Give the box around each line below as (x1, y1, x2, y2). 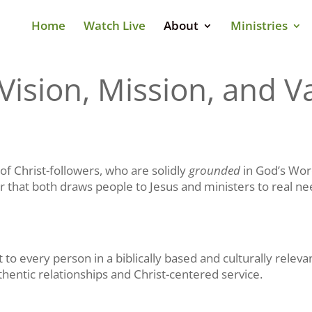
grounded (189, 162, 241, 178)
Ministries (231, 17, 288, 33)
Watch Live (84, 17, 146, 33)
